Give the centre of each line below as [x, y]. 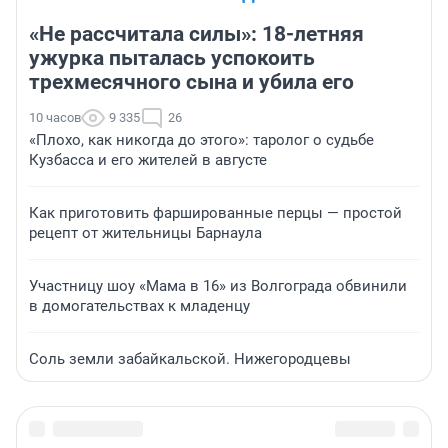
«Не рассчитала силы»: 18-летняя [196, 34]
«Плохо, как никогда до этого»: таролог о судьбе [201, 140]
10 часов [55, 118]
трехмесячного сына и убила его [191, 82]
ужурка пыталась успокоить [172, 58]
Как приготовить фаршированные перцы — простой [215, 213]
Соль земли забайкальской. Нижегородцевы [190, 359]
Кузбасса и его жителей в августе [148, 160]
